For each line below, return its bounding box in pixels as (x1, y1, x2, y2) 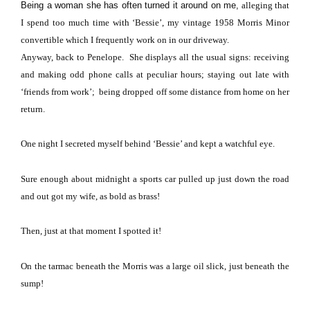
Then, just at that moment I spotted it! (21, 226, 161, 237)
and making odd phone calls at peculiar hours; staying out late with (21, 69, 289, 80)
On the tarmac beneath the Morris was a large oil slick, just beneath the (21, 260, 289, 271)
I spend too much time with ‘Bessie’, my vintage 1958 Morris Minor (21, 17, 289, 28)
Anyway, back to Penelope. (21, 51, 129, 62)
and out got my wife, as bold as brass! (21, 190, 160, 201)
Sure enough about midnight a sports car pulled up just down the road (21, 173, 289, 184)
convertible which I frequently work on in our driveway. (21, 34, 229, 45)
